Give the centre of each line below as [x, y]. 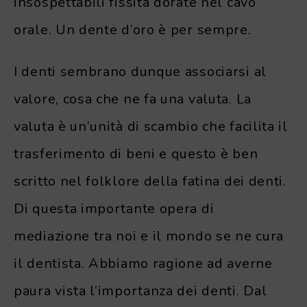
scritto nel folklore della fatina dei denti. [150, 181]
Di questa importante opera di [114, 208]
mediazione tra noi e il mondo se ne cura [149, 236]
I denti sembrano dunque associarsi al [140, 71]
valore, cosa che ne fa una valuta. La [133, 99]
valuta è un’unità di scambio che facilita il [151, 126]
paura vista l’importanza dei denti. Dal [140, 291]
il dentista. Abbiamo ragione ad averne [143, 263]
